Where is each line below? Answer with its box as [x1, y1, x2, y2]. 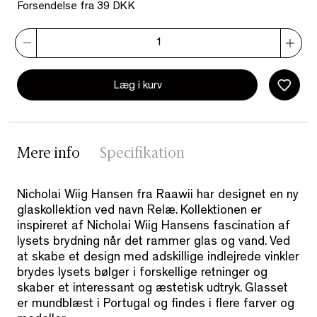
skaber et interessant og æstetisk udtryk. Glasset [17, 283, 288, 296]
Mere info [17, 147, 80, 162]
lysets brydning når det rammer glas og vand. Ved [17, 236, 290, 250]
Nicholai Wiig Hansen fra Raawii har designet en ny [17, 190, 299, 203]
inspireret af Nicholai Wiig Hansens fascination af [17, 221, 290, 234]
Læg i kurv [113, 80, 162, 92]
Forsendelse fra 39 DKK [17, 1, 135, 13]
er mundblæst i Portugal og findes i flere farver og [17, 299, 294, 312]
